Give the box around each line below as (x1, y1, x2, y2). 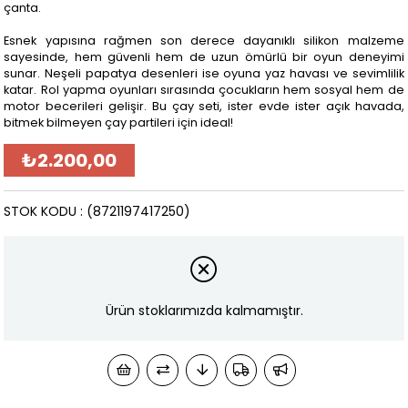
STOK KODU (4, 201, 77, 220)
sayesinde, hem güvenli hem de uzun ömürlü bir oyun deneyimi (4, 48, 404, 65)
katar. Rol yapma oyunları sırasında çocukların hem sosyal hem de (4, 81, 404, 97)
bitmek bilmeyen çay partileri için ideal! (4, 114, 234, 130)
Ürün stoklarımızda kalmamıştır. (105, 301, 303, 320)
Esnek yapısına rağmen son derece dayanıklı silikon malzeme (4, 32, 404, 48)
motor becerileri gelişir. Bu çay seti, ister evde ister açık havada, (4, 97, 404, 114)
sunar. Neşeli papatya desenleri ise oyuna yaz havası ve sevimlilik (4, 65, 404, 81)
